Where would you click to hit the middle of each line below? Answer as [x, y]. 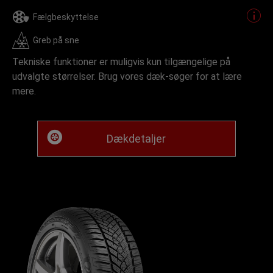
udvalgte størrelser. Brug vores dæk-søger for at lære [127, 76]
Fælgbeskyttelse [66, 17]
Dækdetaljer [136, 139]
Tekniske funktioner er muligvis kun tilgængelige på [121, 62]
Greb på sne [56, 40]
